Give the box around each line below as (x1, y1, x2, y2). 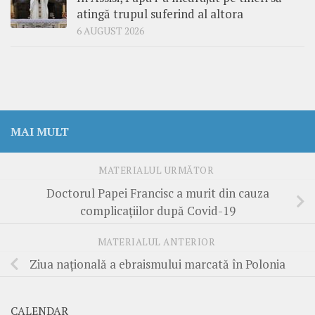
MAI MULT (11, 123, 69, 139)
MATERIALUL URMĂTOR (98, 164, 217, 177)
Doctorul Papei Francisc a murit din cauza (46, 184, 269, 201)
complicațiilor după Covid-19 (79, 202, 236, 219)
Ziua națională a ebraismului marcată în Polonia (30, 256, 285, 273)
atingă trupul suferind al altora (77, 5, 243, 22)
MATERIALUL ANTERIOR (97, 235, 218, 248)
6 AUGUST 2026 (77, 24, 144, 37)
